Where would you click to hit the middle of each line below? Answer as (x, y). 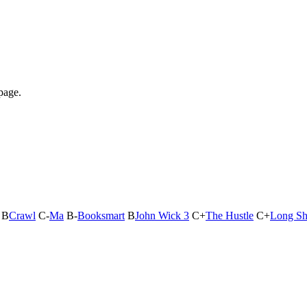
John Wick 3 (162, 216)
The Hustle (230, 216)
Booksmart (101, 216)
